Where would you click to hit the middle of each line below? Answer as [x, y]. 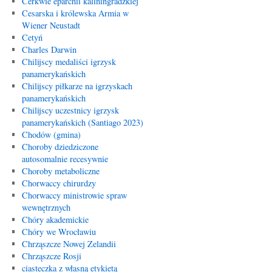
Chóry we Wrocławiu [59, 232]
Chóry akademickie [55, 219]
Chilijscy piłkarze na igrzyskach [77, 86]
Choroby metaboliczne [60, 171]
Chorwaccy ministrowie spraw [74, 195]
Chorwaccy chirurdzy [59, 183]
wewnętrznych [46, 207]
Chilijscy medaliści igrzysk [69, 62]
